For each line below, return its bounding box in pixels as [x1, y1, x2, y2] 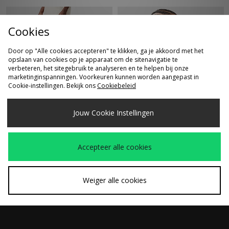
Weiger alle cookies [82, 175, 147, 185]
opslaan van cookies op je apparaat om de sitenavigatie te [8, 55, 178, 64]
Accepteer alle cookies [77, 142, 152, 152]
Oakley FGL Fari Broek [6, 117, 70, 126]
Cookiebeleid [97, 81, 136, 90]
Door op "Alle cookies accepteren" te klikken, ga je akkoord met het [8, 47, 203, 55]
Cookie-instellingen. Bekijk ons [8, 81, 97, 90]
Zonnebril [118, 126, 146, 134]
